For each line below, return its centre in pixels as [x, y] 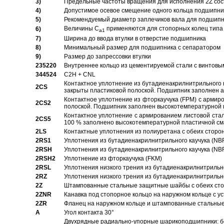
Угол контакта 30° [89, 212]
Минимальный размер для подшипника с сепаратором [142, 47]
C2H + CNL [79, 74]
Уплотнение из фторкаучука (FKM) [113, 158]
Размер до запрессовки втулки [107, 56]
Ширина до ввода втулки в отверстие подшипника [135, 38]
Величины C [81, 28]
